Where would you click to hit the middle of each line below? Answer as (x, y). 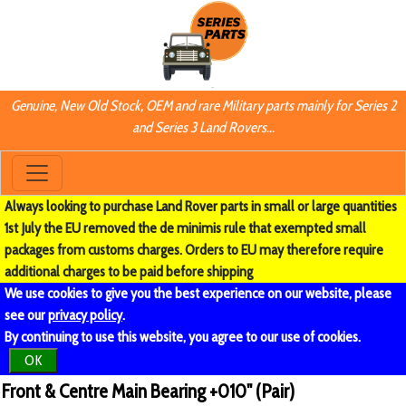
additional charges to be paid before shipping (129, 271)
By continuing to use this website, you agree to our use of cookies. (183, 337)
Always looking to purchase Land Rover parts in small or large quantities (201, 206)
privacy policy (85, 315)
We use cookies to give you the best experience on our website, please (198, 293)
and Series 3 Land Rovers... (203, 128)
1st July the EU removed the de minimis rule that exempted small (185, 228)
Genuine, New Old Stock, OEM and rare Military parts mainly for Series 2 (203, 106)
